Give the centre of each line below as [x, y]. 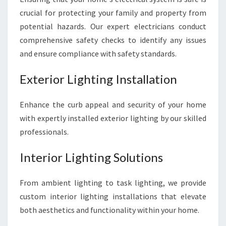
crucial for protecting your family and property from [113, 13]
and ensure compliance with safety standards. [98, 53]
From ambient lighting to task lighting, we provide [113, 183]
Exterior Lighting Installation [98, 79]
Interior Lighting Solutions [91, 157]
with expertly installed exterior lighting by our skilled [113, 118]
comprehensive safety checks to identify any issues [113, 40]
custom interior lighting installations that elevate [113, 196]
